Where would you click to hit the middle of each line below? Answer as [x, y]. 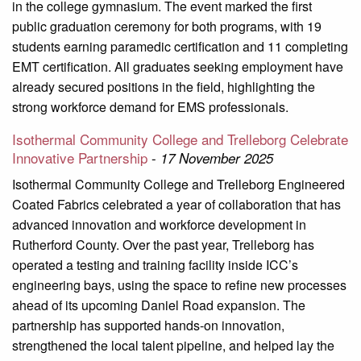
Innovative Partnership [80, 158]
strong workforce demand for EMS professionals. [150, 107]
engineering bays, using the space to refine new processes [179, 285]
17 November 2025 [217, 158]
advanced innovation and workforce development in [159, 225]
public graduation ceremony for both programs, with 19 [167, 27]
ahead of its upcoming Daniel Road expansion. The [159, 305]
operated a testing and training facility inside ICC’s [155, 265]
